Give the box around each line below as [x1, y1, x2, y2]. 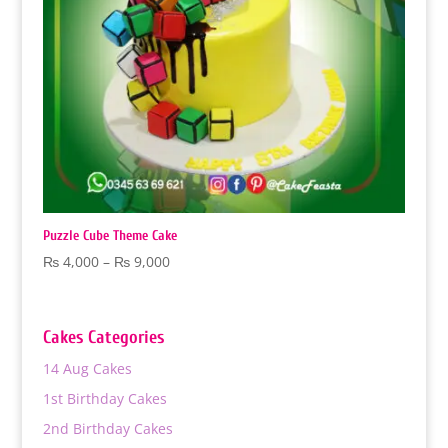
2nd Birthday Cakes [42, 418, 173, 438]
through [168, 319, 223, 339]
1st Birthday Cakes [42, 388, 167, 408]
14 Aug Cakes [42, 358, 132, 378]
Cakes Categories [42, 326, 164, 348]
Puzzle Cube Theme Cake [42, 226, 177, 244]
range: [168, 273, 212, 293]
